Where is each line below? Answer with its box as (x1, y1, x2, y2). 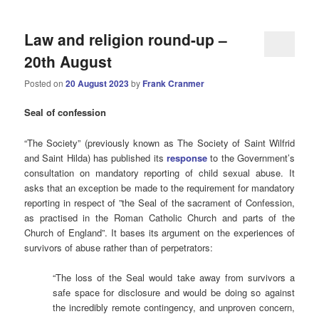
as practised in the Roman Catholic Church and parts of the (24, 210, 295, 224)
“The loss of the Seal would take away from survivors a (53, 270, 295, 284)
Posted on (24, 77, 66, 90)
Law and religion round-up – (24, 28, 228, 50)
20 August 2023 (66, 77, 130, 90)
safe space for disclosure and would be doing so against (53, 285, 295, 299)
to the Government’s (206, 150, 295, 164)
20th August (24, 50, 113, 72)
